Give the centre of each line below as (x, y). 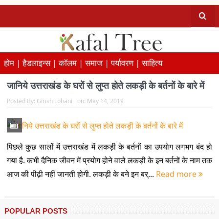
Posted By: (22, 101)
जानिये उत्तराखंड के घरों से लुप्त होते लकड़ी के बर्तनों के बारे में (105, 86)
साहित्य (152, 63)
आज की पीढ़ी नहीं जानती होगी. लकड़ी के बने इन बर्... (81, 174)
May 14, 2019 (105, 101)
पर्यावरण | (126, 63)
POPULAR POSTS (36, 211)
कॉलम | (72, 63)
